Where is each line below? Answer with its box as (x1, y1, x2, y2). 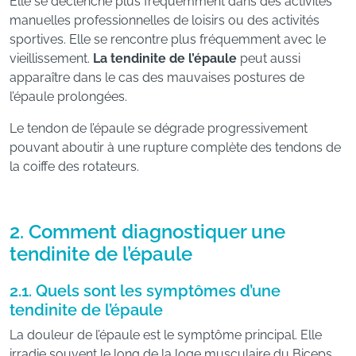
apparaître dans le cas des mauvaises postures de (10, 70, 304, 85)
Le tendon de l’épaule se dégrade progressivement (10, 121, 308, 136)
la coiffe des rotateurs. (10, 159, 139, 174)
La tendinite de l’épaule (93, 51, 237, 66)
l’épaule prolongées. (10, 89, 127, 104)
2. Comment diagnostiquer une (10, 220, 285, 243)
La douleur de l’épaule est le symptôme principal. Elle (10, 327, 322, 342)
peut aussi (237, 51, 300, 66)
